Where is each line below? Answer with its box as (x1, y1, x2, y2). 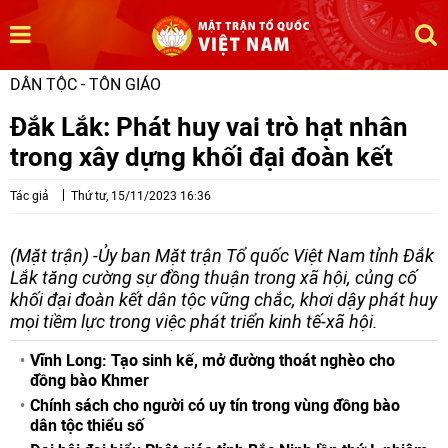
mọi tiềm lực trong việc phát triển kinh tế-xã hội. (10, 311, 378, 332)
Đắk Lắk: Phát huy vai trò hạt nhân (10, 111, 408, 142)
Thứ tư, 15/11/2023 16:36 (71, 189, 211, 203)
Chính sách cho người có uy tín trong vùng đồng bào (30, 396, 400, 415)
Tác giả (10, 189, 49, 203)
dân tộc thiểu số (30, 416, 144, 435)
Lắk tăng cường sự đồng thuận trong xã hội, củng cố (10, 267, 417, 288)
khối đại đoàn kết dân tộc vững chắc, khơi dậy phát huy (10, 289, 437, 310)
